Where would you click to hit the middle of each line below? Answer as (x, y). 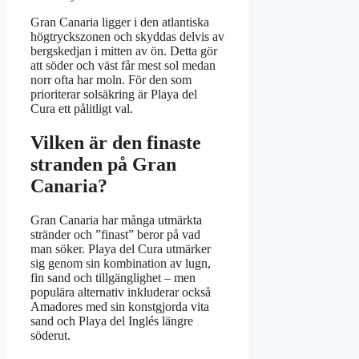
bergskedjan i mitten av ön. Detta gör (124, 50)
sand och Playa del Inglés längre (112, 321)
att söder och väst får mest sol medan (123, 65)
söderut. (50, 335)
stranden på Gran (103, 164)
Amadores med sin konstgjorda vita (120, 306)
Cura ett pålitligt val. (82, 108)
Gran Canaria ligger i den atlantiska (120, 22)
